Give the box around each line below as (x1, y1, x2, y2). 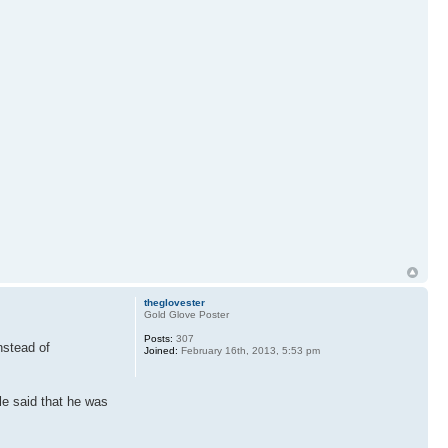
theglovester (143, 296, 205, 308)
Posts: (143, 332, 173, 344)
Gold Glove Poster (143, 308, 229, 320)
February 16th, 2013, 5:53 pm (177, 344, 320, 356)
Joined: (143, 344, 178, 356)
